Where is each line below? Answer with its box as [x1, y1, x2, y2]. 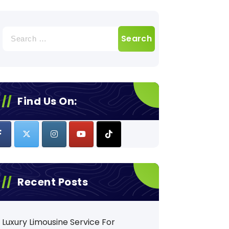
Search [2, 25, 31, 37]
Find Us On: [17, 94, 77, 108]
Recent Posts [17, 175, 88, 190]
